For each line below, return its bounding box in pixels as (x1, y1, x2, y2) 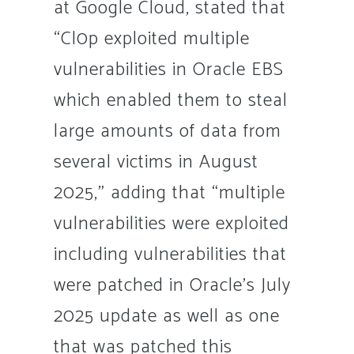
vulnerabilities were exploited (53, 209, 289, 240)
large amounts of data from (53, 116, 281, 148)
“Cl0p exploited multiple (53, 24, 250, 55)
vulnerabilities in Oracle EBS (53, 55, 284, 86)
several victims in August (53, 147, 258, 179)
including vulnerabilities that (53, 239, 287, 271)
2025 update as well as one (53, 301, 280, 333)
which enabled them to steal (53, 85, 288, 117)
